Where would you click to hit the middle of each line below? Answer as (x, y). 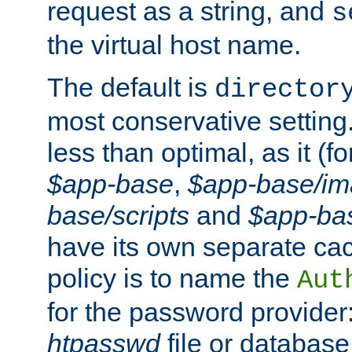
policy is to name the (172, 279)
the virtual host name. (174, 45)
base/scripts (118, 216)
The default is (131, 88)
